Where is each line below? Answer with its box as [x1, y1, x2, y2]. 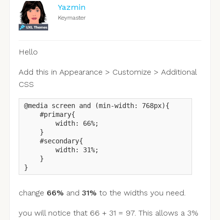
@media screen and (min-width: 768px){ [24, 102, 169, 110]
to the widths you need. [96, 188, 186, 198]
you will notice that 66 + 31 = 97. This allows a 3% [18, 208, 198, 218]
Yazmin [57, 2, 85, 12]
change [18, 188, 47, 198]
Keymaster [57, 14, 86, 22]
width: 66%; [24, 119, 99, 128]
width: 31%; [24, 146, 99, 154]
